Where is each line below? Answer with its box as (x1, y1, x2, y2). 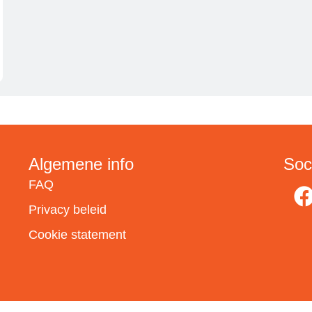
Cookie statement (28, 228, 126, 242)
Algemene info (28, 155, 134, 174)
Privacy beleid (28, 203, 107, 217)
